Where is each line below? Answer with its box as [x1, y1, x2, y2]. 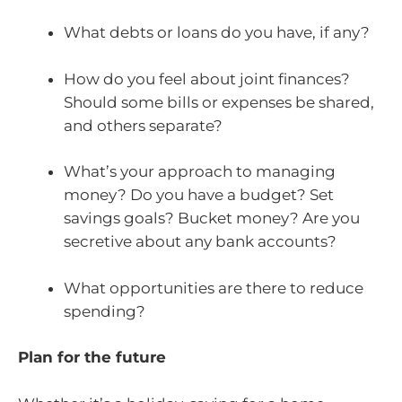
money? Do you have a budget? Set [64, 186, 334, 205]
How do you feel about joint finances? [64, 69, 350, 88]
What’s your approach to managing [64, 162, 336, 181]
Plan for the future [18, 348, 166, 367]
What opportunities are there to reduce [64, 278, 363, 297]
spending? [64, 301, 145, 320]
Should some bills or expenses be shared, [64, 92, 374, 111]
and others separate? [64, 116, 223, 135]
